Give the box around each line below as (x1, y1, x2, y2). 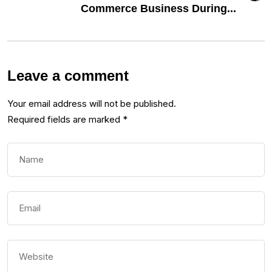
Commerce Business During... (81, 2, 237, 15)
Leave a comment (7, 67, 129, 84)
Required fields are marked (7, 114, 123, 126)
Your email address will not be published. (7, 98, 176, 110)
